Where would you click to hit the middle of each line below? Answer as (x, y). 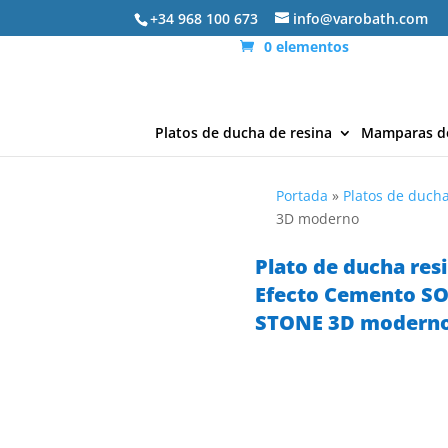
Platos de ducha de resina (243, 132)
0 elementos (307, 46)
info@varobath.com (361, 18)
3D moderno (318, 219)
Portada (302, 196)
